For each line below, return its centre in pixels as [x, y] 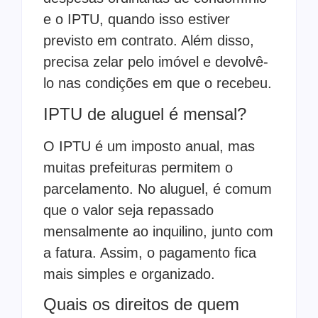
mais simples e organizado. [129, 274]
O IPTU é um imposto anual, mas [149, 146]
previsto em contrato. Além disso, [149, 41]
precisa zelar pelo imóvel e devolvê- [156, 62]
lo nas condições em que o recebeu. [158, 83]
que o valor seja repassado [128, 210]
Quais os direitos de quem [141, 305]
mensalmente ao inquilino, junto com [158, 231]
